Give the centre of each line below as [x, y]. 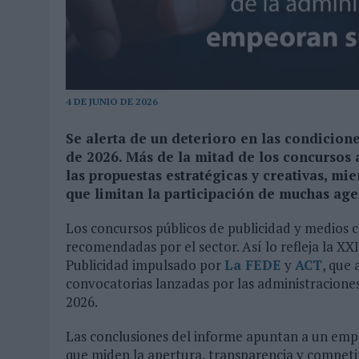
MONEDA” [99, 17]
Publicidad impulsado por [145, 264]
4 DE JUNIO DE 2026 [112, 101]
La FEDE [253, 264]
